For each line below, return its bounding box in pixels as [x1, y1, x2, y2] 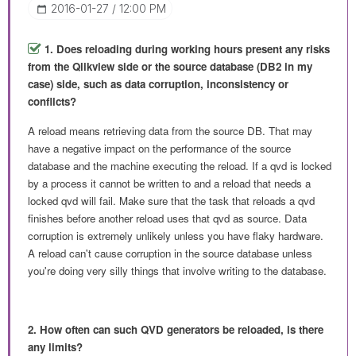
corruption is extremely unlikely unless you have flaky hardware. [28, 227, 323, 243]
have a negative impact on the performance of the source [28, 140, 291, 156]
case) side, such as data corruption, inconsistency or [28, 75, 288, 91]
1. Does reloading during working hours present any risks [44, 41, 330, 56]
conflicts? [28, 93, 76, 109]
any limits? [28, 339, 83, 354]
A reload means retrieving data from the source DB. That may [28, 122, 312, 138]
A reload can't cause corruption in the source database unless [28, 245, 312, 261]
